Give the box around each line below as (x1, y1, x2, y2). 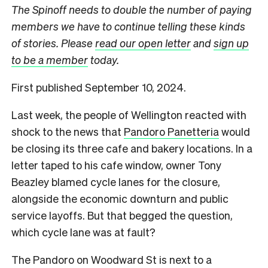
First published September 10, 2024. (11, 80, 186, 94)
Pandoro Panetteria (124, 124, 219, 138)
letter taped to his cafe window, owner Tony (11, 157, 221, 172)
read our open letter (95, 35, 191, 50)
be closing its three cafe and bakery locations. (11, 141, 236, 155)
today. (88, 52, 119, 66)
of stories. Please (11, 35, 95, 50)
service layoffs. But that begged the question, (11, 208, 233, 222)
